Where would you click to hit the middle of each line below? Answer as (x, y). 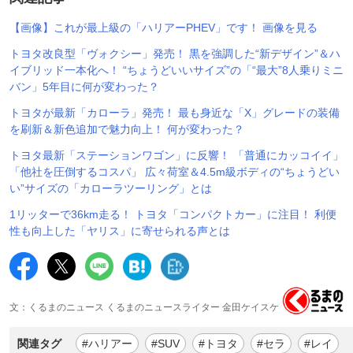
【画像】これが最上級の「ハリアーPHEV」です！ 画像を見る (163, 27)
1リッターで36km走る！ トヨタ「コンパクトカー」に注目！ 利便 (173, 214)
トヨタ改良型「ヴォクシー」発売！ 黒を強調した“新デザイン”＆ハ (175, 53)
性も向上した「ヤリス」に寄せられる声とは (120, 230)
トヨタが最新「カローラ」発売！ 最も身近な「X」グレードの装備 (175, 112)
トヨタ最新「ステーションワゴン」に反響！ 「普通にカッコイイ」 (176, 155)
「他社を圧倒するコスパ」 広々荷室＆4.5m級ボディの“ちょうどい (175, 171)
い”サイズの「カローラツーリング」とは (111, 188)
